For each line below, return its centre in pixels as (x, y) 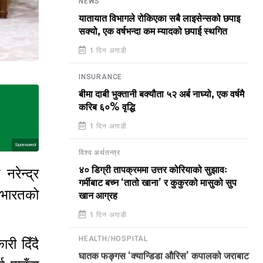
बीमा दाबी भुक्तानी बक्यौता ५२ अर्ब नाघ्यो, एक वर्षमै (161, 95)
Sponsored (25, 144)
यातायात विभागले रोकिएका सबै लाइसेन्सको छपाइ (159, 19)
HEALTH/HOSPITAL (113, 241)
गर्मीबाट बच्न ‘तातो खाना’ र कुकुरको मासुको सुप (158, 183)
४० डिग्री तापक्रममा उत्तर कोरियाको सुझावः (153, 170)
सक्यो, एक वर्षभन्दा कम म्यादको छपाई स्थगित (153, 32)
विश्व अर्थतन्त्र (100, 153)
